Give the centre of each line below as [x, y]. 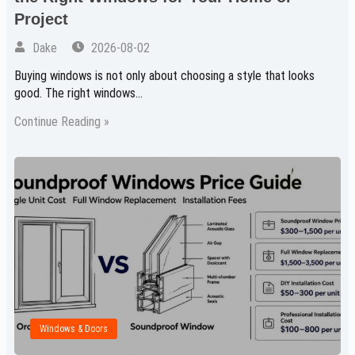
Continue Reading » [62, 122]
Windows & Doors [74, 329]
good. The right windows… [78, 94]
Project [41, 19]
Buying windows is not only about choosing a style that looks [164, 76]
